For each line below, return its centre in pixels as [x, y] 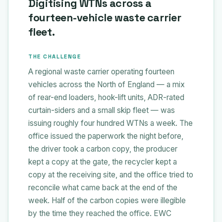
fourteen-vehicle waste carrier [105, 17]
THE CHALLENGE [55, 56]
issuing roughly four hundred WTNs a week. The [111, 123]
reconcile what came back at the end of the [103, 187]
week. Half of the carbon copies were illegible [107, 200]
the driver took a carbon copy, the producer [103, 149]
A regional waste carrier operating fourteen [101, 71]
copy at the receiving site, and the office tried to [111, 174]
